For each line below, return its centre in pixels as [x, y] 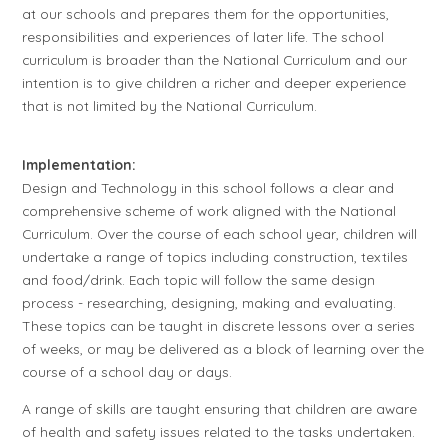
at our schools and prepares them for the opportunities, [206, 13]
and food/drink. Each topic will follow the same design [199, 280]
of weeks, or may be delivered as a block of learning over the [223, 349]
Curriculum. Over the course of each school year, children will [220, 234]
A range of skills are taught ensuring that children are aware [220, 409]
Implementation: [79, 165]
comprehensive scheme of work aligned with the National [209, 211]
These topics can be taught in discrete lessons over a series [219, 326]
